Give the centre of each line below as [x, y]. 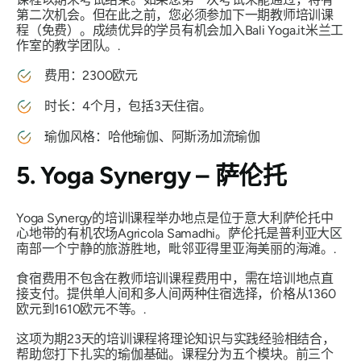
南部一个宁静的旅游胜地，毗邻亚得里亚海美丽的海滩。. [176, 248]
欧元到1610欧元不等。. [81, 309]
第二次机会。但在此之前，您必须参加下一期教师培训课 [175, 15]
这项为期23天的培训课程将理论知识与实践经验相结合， [176, 338]
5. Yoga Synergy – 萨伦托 [151, 175]
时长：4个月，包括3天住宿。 [128, 106]
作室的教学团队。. [68, 45]
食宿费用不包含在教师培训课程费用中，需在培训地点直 [175, 278]
